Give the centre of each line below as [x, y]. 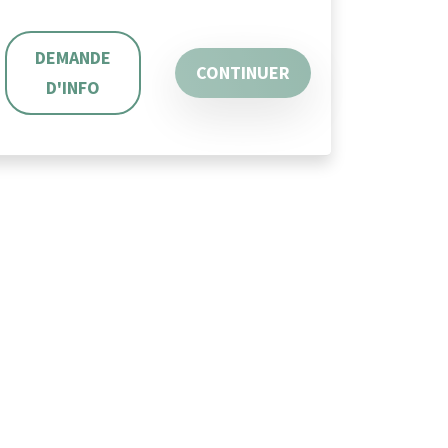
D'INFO [73, 87]
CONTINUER [243, 72]
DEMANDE [73, 57]
